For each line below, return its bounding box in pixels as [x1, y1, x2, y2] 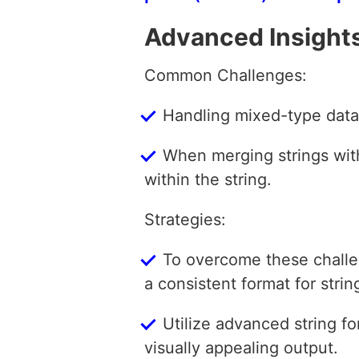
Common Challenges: [144, 65, 307, 85]
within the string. [144, 169, 272, 189]
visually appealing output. [144, 337, 338, 357]
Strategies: [144, 209, 226, 229]
